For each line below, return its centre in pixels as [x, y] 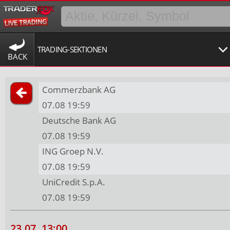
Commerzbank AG [79, 90]
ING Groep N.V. [73, 151]
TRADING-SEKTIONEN [72, 49]
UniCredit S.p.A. [74, 182]
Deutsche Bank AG [79, 121]
